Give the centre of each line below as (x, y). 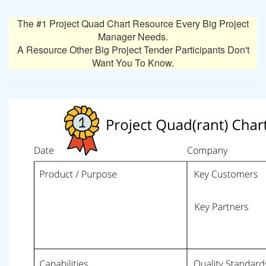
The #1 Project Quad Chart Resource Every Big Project (133, 23)
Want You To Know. (133, 63)
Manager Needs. (133, 37)
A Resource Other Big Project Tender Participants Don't (133, 50)
